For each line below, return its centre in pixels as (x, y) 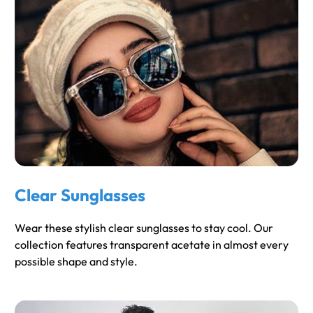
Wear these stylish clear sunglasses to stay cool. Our (144, 228)
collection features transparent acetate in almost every (152, 245)
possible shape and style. (76, 262)
